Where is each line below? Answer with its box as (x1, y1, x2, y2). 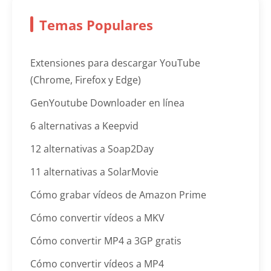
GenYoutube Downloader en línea (30, 96, 184, 109)
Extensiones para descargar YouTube (30, 56, 200, 70)
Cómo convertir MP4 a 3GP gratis (30, 233, 181, 247)
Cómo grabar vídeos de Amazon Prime (30, 188, 206, 201)
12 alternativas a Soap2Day (30, 142, 154, 155)
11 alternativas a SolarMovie (30, 165, 158, 178)
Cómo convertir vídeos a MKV (30, 211, 165, 224)
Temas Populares (39, 15, 153, 34)
